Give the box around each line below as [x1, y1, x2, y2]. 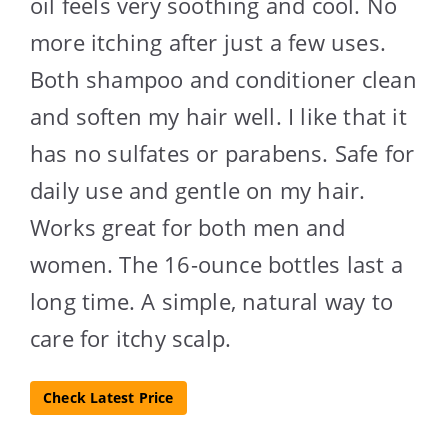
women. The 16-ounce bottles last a [30, 249, 403, 280]
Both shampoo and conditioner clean [30, 64, 417, 95]
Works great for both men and [30, 212, 346, 243]
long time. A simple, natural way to [30, 286, 394, 317]
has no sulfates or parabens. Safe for [30, 138, 415, 169]
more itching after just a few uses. [30, 27, 387, 58]
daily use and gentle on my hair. [30, 175, 366, 206]
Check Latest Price [43, 388, 174, 408]
